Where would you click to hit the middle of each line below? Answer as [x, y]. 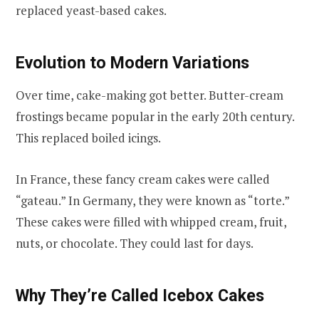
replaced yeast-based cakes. [91, 10]
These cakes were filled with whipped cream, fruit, [151, 222]
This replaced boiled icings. [88, 138]
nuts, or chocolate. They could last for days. [135, 244]
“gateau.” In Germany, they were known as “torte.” [152, 201]
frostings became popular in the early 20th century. [155, 117]
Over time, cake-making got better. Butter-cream [150, 95]
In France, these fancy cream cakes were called [143, 179]
